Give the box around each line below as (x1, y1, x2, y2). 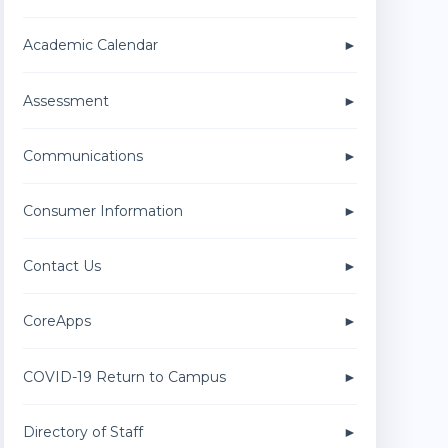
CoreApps (22, 312, 91, 331)
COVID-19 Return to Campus (22, 367, 226, 386)
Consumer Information (22, 202, 183, 220)
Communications (22, 146, 143, 165)
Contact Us (22, 257, 101, 276)
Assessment (22, 91, 109, 110)
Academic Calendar (22, 36, 158, 55)
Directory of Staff (22, 422, 143, 441)
